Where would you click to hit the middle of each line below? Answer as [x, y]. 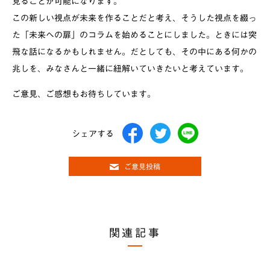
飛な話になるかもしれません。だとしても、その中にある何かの [134, 52]
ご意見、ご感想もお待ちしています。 [84, 94]
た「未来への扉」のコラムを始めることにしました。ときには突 [134, 35]
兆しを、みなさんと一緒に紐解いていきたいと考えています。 [130, 68]
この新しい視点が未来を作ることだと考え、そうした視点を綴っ [134, 18]
